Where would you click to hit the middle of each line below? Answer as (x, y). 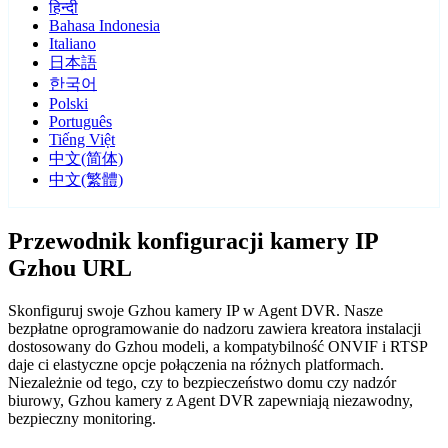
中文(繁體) (86, 180)
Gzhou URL (70, 268)
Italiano (72, 44)
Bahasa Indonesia (104, 26)
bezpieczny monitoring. (82, 419)
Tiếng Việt (82, 140)
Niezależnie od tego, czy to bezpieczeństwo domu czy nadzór (202, 383)
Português (80, 122)
